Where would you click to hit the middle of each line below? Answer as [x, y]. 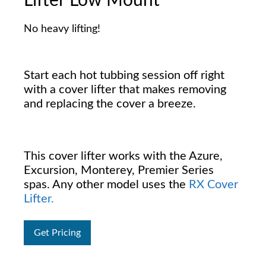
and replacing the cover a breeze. [110, 104]
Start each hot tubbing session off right [124, 75]
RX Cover [213, 185]
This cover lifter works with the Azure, [123, 156]
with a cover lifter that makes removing [125, 90]
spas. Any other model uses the [106, 185]
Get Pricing [57, 233]
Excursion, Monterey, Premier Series [119, 170]
